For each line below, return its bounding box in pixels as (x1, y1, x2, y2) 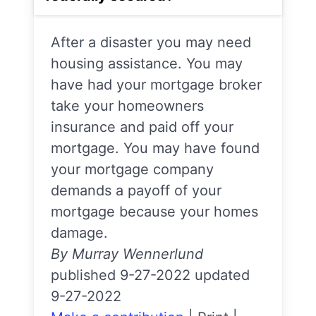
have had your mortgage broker (51, 76, 262, 93)
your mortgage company (51, 161, 214, 178)
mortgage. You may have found (51, 140, 260, 157)
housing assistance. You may (51, 55, 243, 72)
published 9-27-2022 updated (51, 267, 250, 284)
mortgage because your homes (51, 203, 258, 220)
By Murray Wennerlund (51, 245, 203, 262)
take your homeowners (51, 97, 204, 114)
